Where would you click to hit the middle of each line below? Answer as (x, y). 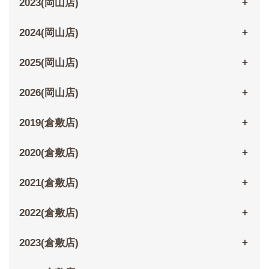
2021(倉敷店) (49, 183)
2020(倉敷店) (49, 153)
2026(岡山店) (49, 93)
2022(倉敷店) (49, 213)
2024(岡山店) (49, 33)
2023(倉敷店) (49, 243)
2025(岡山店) (49, 63)
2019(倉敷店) (49, 123)
